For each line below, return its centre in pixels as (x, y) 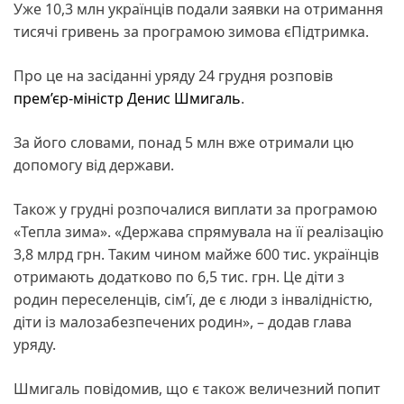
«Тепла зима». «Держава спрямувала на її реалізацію (198, 232)
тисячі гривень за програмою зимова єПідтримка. (191, 32)
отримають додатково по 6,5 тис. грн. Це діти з (179, 277)
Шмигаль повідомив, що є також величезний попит (197, 389)
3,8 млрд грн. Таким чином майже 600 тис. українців (196, 255)
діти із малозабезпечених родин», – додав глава (183, 322)
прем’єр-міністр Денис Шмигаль (127, 99)
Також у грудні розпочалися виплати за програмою (195, 210)
